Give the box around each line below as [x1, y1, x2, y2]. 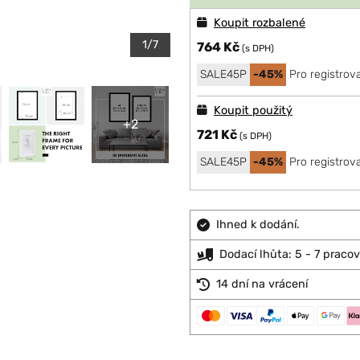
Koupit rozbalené [214, 16, 305, 30]
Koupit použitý [214, 104, 292, 117]
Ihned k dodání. [216, 218, 300, 231]
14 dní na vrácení [216, 277, 308, 291]
